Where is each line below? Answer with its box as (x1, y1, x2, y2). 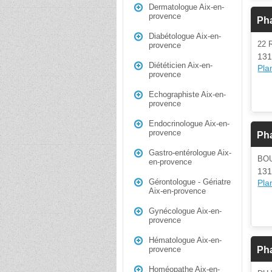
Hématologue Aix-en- (149, 236, 222, 245)
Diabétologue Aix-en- (149, 32, 221, 41)
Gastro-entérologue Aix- (149, 148, 231, 157)
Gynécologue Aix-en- (149, 206, 222, 216)
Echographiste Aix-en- (149, 90, 226, 99)
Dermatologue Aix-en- (149, 2, 224, 12)
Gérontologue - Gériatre (149, 177, 231, 186)
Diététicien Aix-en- (149, 61, 212, 70)
